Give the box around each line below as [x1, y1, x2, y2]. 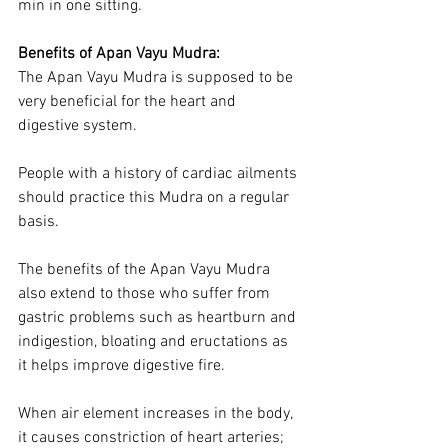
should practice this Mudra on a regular [18, 187, 293, 208]
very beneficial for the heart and [18, 91, 240, 112]
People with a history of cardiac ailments [18, 163, 301, 184]
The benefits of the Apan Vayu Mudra [18, 259, 274, 280]
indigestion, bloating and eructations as [18, 331, 292, 352]
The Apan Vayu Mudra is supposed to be [18, 67, 297, 88]
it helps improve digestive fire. [18, 355, 225, 376]
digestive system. [18, 115, 137, 136]
